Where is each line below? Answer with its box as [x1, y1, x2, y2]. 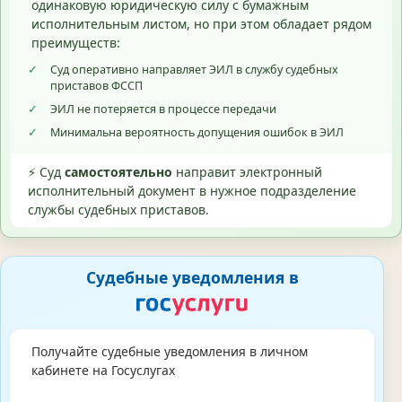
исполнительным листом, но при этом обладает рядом [31, 14, 371, 32]
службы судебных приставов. [28, 201, 209, 219]
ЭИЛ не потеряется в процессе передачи [50, 101, 276, 118]
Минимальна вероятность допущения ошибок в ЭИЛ [50, 125, 344, 141]
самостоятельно [65, 163, 172, 181]
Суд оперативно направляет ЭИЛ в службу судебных [50, 62, 338, 78]
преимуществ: [31, 33, 120, 51]
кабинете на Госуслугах [31, 361, 175, 379]
